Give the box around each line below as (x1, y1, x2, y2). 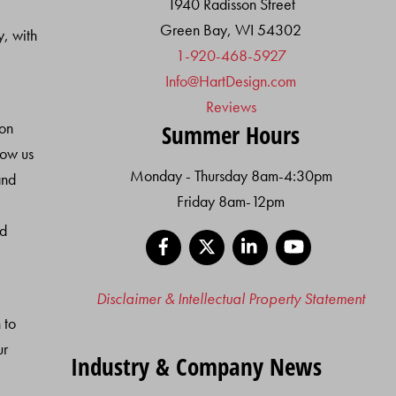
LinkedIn (267, 225, 317, 247)
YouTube (310, 225, 362, 247)
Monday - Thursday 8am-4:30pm (129, 164, 332, 186)
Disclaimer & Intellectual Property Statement (96, 287, 366, 308)
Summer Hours (162, 118, 301, 152)
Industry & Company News (71, 349, 323, 383)
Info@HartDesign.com (165, 71, 297, 92)
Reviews (205, 96, 256, 118)
